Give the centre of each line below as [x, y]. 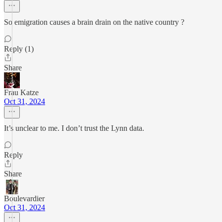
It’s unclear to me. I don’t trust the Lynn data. [74, 128]
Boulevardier [24, 198]
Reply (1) [19, 49]
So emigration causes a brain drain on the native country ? [94, 22]
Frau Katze [21, 92]
